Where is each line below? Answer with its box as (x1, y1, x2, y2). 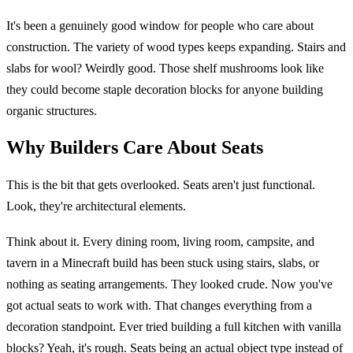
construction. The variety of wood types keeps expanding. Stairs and (6, 40, 346, 54)
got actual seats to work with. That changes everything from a (6, 299, 312, 313)
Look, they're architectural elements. (6, 199, 186, 213)
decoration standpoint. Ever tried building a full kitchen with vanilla (6, 320, 341, 334)
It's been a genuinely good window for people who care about (6, 19, 314, 33)
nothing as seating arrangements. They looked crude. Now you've (6, 277, 333, 292)
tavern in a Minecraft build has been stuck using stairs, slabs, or (6, 256, 319, 270)
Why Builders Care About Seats (6, 136, 263, 158)
